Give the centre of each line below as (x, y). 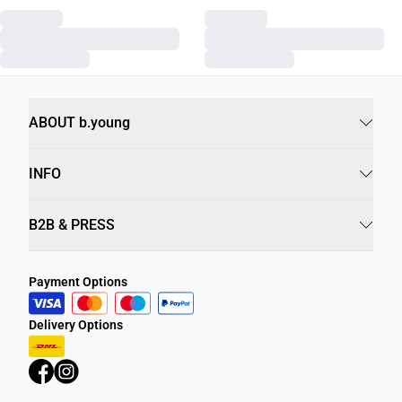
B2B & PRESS (72, 224)
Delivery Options (76, 324)
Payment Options (78, 281)
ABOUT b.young (79, 122)
